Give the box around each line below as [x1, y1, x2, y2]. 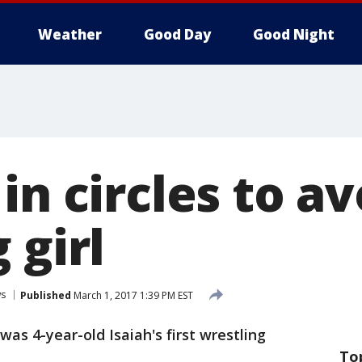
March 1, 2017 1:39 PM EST [71, 288, 193, 302]
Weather [38, 25, 102, 44]
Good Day [144, 25, 211, 44]
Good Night [253, 25, 335, 44]
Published [20, 288, 71, 302]
